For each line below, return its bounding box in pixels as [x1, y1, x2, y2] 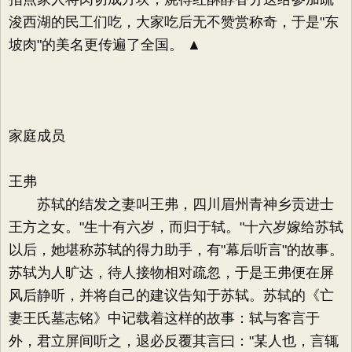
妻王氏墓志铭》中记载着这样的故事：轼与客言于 [9, 310, 320, 326]
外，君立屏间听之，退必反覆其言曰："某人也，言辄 [9, 333, 339, 349]
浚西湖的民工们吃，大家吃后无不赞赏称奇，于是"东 [9, 14, 339, 30]
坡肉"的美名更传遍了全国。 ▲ [9, 37, 201, 53]
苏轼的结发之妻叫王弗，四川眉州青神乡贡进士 [9, 196, 334, 212]
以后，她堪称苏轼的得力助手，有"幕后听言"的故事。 [9, 242, 343, 258]
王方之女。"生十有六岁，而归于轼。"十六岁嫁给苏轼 [9, 219, 343, 235]
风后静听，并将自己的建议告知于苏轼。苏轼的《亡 [9, 288, 334, 303]
